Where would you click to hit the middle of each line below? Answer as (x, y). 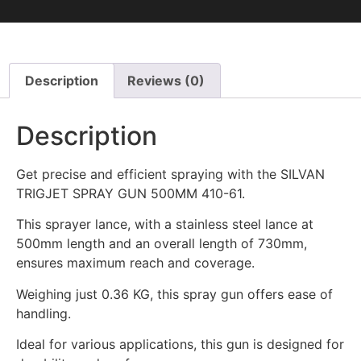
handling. (44, 313)
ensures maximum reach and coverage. (135, 263)
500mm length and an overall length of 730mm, (162, 244)
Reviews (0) (166, 81)
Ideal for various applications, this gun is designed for (180, 344)
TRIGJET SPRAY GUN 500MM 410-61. (131, 193)
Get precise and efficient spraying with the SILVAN (170, 174)
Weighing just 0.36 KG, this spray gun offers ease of (174, 294)
